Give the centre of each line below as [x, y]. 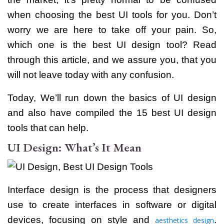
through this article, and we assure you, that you [112, 59]
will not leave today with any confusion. [91, 74]
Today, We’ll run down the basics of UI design [112, 97]
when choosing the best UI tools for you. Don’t [112, 14]
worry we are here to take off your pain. [105, 29]
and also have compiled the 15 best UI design [112, 112]
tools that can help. [48, 127]
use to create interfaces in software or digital [112, 204]
